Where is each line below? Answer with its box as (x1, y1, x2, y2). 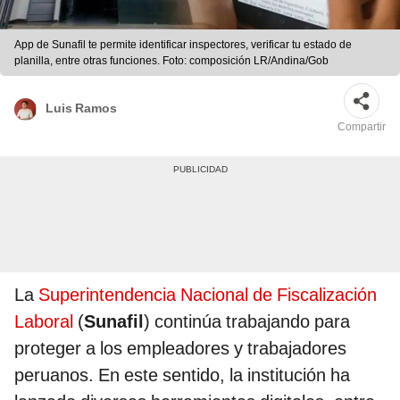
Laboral (14, 311, 73, 333)
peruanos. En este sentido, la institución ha (14, 364, 350, 387)
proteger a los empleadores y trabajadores (14, 337, 346, 360)
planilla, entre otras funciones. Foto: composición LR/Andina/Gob (14, 54, 329, 68)
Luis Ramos (46, 100, 117, 115)
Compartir (337, 121, 386, 134)
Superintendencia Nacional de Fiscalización (38, 284, 377, 306)
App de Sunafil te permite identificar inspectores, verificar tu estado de (14, 38, 352, 52)
